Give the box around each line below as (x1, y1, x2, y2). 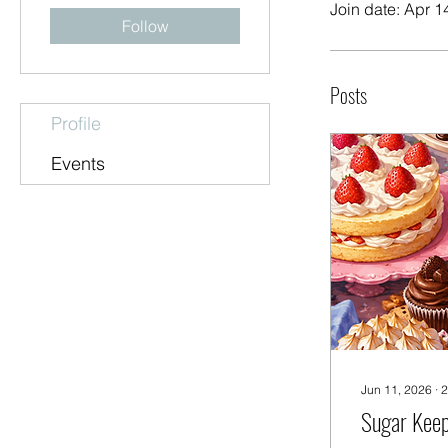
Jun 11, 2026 (361, 382, 432, 397)
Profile (51, 112, 101, 135)
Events (51, 152, 105, 175)
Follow (121, 16, 169, 36)
